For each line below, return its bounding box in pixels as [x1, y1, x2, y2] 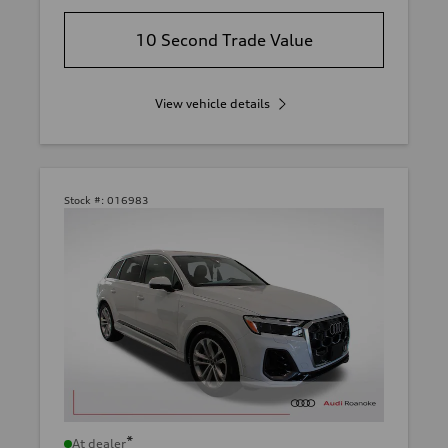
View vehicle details [154, 96, 270, 111]
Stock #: [64, 194, 104, 206]
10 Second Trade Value [135, 30, 313, 50]
